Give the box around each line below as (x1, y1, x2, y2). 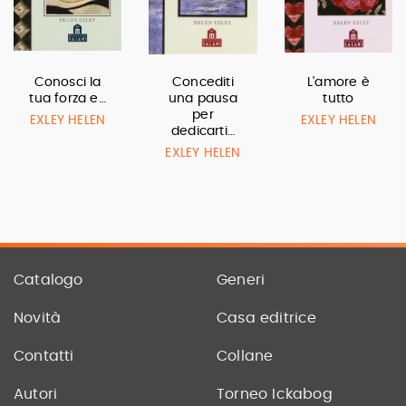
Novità (14, 311, 62, 326)
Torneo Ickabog (217, 387, 333, 402)
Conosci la (34, 76, 101, 90)
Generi (217, 273, 266, 288)
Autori (14, 387, 58, 402)
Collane (217, 349, 274, 364)
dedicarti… (170, 125, 235, 139)
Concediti (172, 76, 234, 90)
